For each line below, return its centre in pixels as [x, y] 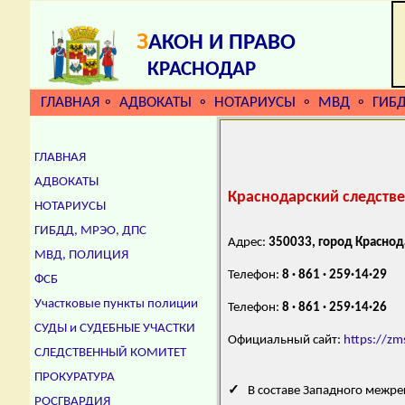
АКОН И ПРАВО [222, 43]
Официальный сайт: [286, 341]
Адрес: [248, 243]
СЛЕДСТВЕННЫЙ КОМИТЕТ [110, 353]
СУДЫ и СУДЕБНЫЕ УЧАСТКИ [115, 329]
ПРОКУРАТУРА [75, 377]
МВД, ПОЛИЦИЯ [81, 255]
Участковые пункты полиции [116, 304]
